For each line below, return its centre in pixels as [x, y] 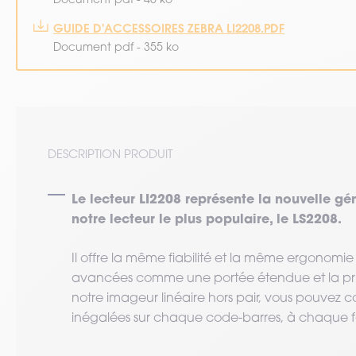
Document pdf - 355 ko [116, 46]
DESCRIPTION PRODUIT [110, 153]
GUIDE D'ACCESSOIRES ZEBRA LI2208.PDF [169, 28]
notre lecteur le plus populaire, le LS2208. [207, 218]
